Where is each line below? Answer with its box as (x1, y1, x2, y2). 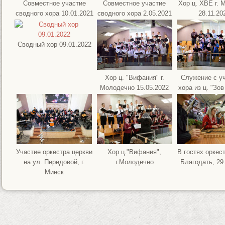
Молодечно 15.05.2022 (100, 84, 169, 91)
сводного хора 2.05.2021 (97, 10, 172, 17)
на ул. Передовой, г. (24, 158, 85, 166)
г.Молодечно (115, 158, 154, 166)
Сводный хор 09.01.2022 (17, 41, 91, 48)
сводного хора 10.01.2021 (15, 10, 93, 17)
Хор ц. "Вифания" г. (104, 74, 164, 81)
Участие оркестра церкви (16, 148, 92, 156)
